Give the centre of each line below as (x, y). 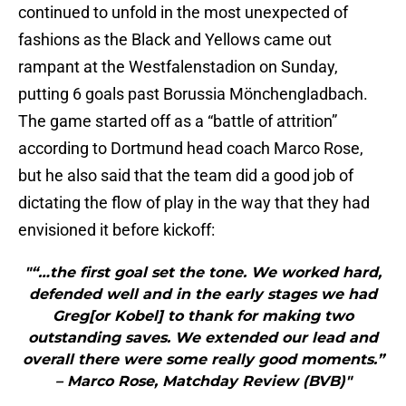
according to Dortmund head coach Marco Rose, (191, 149)
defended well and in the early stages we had (203, 295)
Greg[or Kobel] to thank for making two (203, 316)
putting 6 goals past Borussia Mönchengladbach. (193, 94)
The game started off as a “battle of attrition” (178, 121)
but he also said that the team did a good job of (186, 176)
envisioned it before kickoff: (116, 230)
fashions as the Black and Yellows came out (175, 40)
